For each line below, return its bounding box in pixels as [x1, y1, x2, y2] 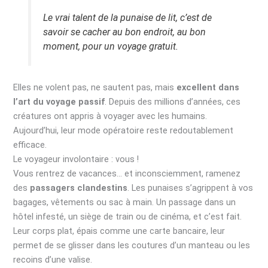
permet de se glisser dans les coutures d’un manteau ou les [13, 240, 251, 251]
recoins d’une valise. [13, 254, 93, 266]
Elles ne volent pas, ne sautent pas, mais [13, 82, 177, 93]
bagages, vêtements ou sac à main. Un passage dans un [13, 197, 236, 208]
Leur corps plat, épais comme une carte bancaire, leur [13, 226, 226, 237]
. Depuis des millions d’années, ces [105, 96, 241, 108]
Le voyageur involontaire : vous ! [13, 154, 139, 165]
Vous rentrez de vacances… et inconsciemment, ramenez [13, 168, 241, 179]
